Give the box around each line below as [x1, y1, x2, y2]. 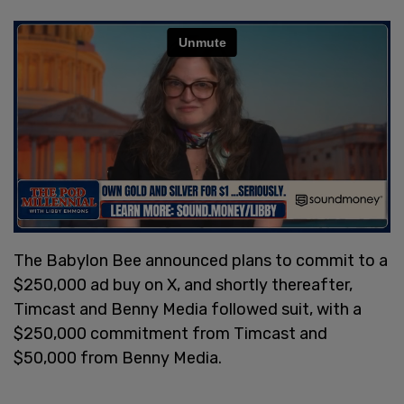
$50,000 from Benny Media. [14, 347, 222, 368]
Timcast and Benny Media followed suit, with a [14, 298, 362, 319]
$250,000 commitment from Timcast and [14, 323, 327, 344]
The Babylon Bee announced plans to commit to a [14, 250, 388, 271]
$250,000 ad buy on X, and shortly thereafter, [14, 274, 353, 295]
